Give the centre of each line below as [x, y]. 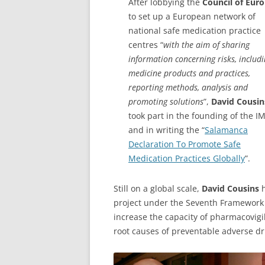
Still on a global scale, [158, 188]
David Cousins [230, 188]
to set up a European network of [192, 17]
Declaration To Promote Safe [185, 144]
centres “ [146, 45]
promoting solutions [166, 102]
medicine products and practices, [189, 73]
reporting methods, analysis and [188, 88]
